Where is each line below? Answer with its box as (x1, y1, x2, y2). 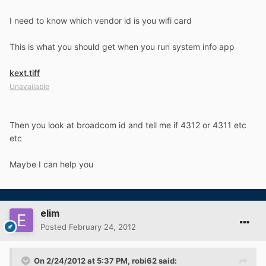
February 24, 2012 (69, 221, 136, 232)
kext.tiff (9, 67, 40, 78)
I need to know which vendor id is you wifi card (9, 15, 192, 26)
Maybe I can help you (9, 159, 93, 169)
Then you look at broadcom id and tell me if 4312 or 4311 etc (9, 119, 246, 130)
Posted (40, 221, 69, 232)
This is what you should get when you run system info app (9, 41, 235, 52)
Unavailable (9, 81, 49, 91)
